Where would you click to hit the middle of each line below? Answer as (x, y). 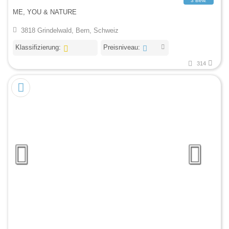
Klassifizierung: (38, 47)
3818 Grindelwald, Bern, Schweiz (70, 30)
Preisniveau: (121, 47)
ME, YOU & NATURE (45, 12)
